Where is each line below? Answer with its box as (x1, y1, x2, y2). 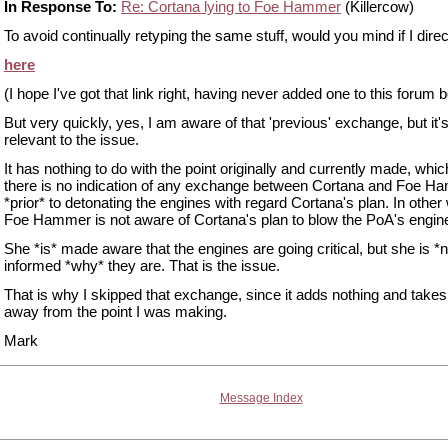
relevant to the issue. (4, 131, 139, 148)
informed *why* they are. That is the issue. (4, 257, 280, 274)
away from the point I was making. (4, 303, 227, 320)
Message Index (219, 391, 303, 405)
